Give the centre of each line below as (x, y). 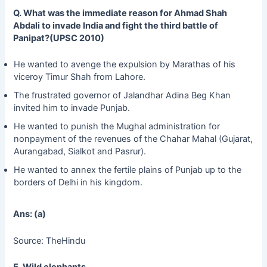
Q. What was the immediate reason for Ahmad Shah (120, 13)
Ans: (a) (30, 214)
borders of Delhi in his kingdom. (78, 183)
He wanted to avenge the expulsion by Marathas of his (124, 65)
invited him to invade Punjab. (72, 108)
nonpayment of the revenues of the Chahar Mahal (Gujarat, (133, 139)
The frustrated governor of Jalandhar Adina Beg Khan (122, 96)
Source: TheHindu (51, 240)
